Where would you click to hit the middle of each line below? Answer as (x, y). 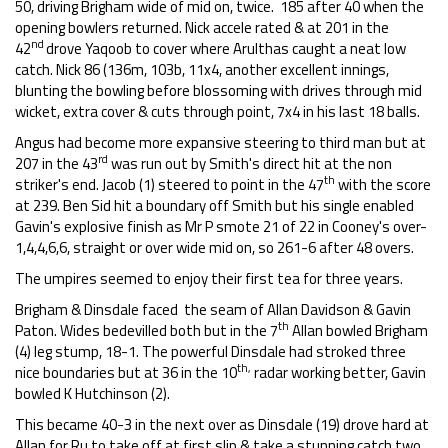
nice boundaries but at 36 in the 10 (126, 372)
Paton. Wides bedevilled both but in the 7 (146, 330)
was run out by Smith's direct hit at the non (250, 163)
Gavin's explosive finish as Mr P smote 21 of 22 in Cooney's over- (221, 226)
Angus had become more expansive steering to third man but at (220, 142)
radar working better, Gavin (338, 372)
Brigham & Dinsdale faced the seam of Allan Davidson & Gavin (213, 309)
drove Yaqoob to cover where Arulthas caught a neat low (226, 48)
